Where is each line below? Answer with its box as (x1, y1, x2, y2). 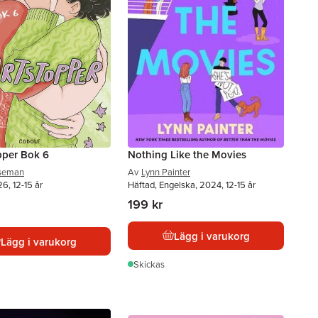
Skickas (133, 258, 165, 270)
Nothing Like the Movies (128, 147, 246, 162)
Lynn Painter (141, 165, 190, 178)
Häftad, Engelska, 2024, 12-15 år (128, 178, 256, 191)
